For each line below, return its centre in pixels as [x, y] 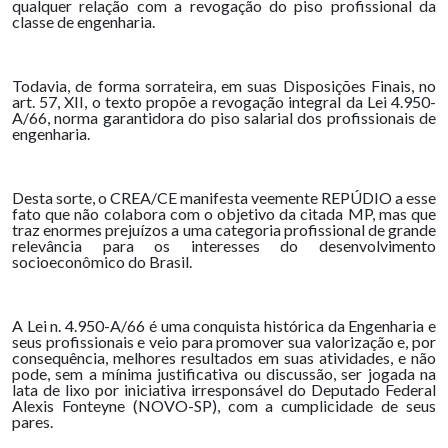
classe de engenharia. [83, 21]
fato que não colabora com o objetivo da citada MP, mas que [224, 213]
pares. [32, 421]
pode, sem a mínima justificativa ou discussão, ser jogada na [224, 373]
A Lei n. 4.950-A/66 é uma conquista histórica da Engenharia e [224, 325]
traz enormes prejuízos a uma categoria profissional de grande [224, 229]
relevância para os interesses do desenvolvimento [224, 245]
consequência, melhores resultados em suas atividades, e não [224, 357]
